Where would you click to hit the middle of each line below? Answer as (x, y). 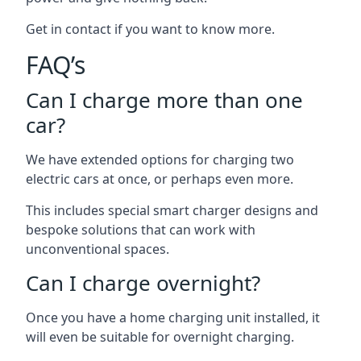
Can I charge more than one (164, 100)
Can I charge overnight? (143, 283)
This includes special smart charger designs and (172, 210)
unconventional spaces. (98, 249)
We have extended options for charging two (160, 160)
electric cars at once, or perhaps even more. (160, 179)
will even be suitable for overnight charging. (160, 337)
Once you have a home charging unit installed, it (173, 317)
